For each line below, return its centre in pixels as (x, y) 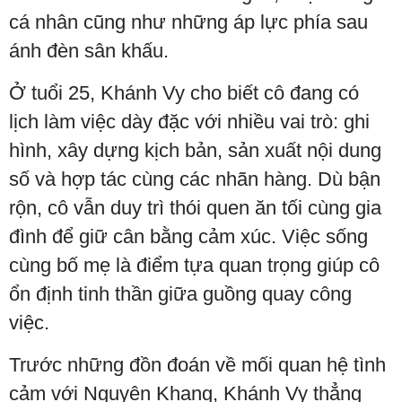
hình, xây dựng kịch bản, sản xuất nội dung (195, 150)
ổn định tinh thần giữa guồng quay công (180, 294)
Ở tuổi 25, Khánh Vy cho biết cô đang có (184, 93)
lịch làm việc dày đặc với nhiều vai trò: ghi (189, 122)
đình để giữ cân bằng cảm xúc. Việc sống (188, 236)
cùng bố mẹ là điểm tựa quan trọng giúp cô (194, 265)
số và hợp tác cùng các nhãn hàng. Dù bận (195, 179)
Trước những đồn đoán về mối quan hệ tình (197, 365)
